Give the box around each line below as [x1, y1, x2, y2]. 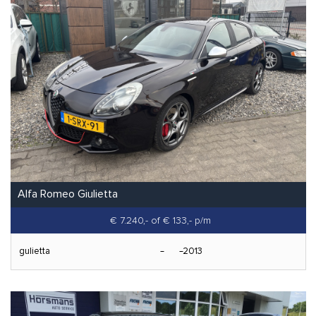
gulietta [19, 245, 50, 257]
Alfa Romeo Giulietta [18, 187, 118, 202]
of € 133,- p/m [151, 214, 211, 227]
